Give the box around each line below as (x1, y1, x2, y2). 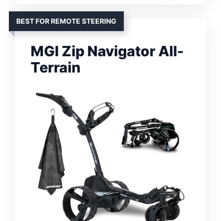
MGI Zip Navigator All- (31, 42, 184, 60)
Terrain (31, 59, 80, 76)
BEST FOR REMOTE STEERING (16, 17, 116, 26)
